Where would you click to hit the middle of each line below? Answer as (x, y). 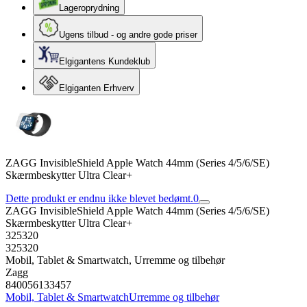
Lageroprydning (89, 8)
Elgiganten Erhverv (97, 88)
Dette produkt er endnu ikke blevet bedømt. (99, 198)
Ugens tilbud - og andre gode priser (128, 35)
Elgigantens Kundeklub (105, 61)
